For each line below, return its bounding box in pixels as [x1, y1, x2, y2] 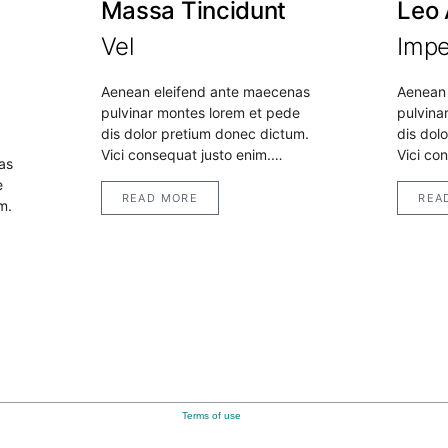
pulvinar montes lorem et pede [100, 104, 300, 122]
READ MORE [121, 191, 199, 206]
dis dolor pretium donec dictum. [100, 125, 309, 143]
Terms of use [181, 410, 241, 422]
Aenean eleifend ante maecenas [100, 83, 310, 101]
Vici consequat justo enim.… [100, 146, 283, 164]
